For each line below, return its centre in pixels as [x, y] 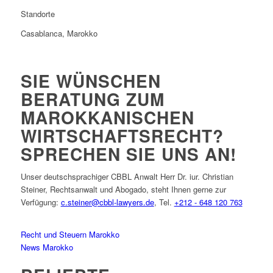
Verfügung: [41, 202]
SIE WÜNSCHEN [90, 81]
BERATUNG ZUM [92, 99]
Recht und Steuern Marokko [70, 235]
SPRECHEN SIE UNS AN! [128, 154]
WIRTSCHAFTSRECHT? [122, 136]
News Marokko [47, 247]
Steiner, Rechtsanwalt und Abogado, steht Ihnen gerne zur [123, 190]
